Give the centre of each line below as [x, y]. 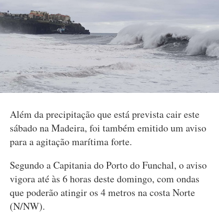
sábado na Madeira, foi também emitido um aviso [108, 128]
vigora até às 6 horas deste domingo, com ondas [105, 179]
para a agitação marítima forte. [71, 142]
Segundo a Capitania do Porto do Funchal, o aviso [108, 165]
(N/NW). [27, 206]
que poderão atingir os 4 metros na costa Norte [102, 192]
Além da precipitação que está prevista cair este [105, 114]
